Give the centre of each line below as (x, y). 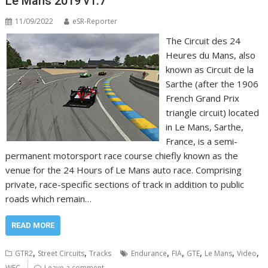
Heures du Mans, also (210, 55)
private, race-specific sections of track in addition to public (125, 184)
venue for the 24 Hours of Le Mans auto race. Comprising (124, 170)
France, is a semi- (201, 141)
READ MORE (33, 225)
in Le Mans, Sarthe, (204, 127)
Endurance (149, 253)
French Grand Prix (202, 98)
